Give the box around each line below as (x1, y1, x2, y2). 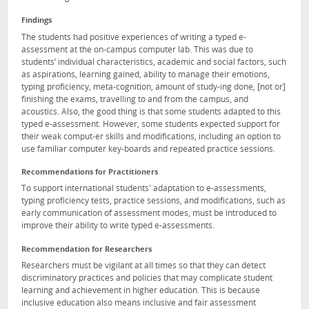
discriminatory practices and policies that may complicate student (21, 275, 272, 283)
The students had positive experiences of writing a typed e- (21, 33, 246, 42)
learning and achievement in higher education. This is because (21, 287, 260, 296)
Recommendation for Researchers (21, 246, 152, 254)
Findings (21, 17, 52, 25)
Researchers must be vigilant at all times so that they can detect (21, 262, 266, 271)
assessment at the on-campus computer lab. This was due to (21, 46, 253, 54)
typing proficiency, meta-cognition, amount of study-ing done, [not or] (21, 83, 286, 92)
